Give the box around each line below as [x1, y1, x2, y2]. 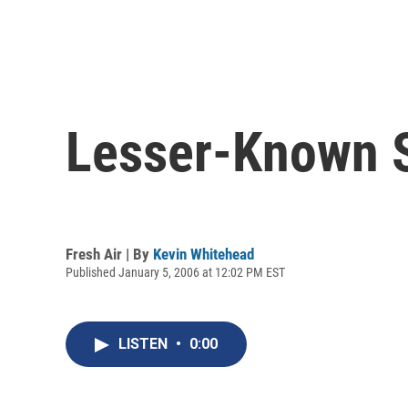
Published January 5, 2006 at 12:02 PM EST [66, 264, 285, 280]
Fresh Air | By [66, 244, 153, 263]
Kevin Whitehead [153, 244, 254, 263]
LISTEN [118, 335, 171, 353]
